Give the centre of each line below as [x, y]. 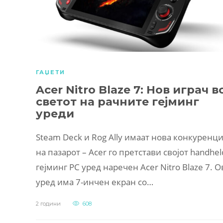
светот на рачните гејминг [117, 102]
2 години [48, 204]
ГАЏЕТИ [51, 72]
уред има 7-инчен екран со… [95, 182]
